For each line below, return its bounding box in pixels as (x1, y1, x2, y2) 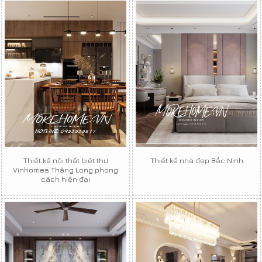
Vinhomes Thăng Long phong (13, 164, 118, 174)
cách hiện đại (41, 174, 90, 184)
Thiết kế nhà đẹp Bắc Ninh (150, 155, 243, 165)
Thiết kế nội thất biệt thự (23, 155, 108, 165)
